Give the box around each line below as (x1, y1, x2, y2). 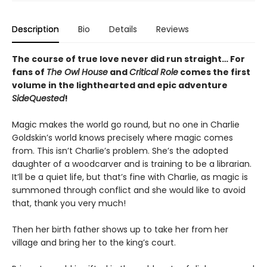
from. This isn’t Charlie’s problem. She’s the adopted (12, 145, 228, 157)
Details (109, 23, 137, 35)
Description (12, 23, 59, 35)
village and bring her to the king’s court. (12, 237, 176, 249)
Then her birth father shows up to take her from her (12, 223, 228, 235)
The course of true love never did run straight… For (12, 53, 245, 65)
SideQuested (12, 92, 64, 104)
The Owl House (46, 66, 108, 78)
